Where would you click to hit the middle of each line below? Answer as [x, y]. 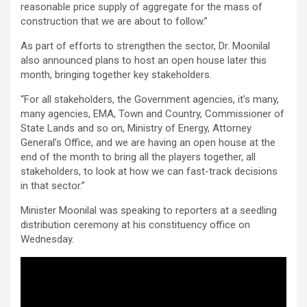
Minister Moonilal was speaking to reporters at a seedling [149, 210]
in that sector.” [53, 185]
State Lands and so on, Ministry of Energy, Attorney [136, 128]
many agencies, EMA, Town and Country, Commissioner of [152, 113]
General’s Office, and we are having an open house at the [148, 142]
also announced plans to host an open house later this [144, 60]
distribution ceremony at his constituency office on [135, 224]
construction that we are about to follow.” [114, 21]
